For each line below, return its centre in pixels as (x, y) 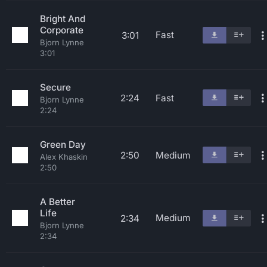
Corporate (62, 30)
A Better (58, 202)
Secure (55, 87)
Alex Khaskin (64, 157)
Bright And (63, 19)
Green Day (63, 145)
